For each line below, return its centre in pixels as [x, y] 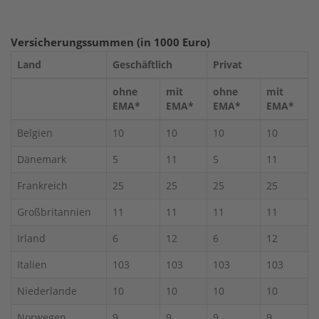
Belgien [35, 132]
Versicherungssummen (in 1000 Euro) [110, 42]
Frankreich [42, 185]
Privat [228, 64]
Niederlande [47, 291]
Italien [32, 264]
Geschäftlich [142, 64]
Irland [31, 238]
